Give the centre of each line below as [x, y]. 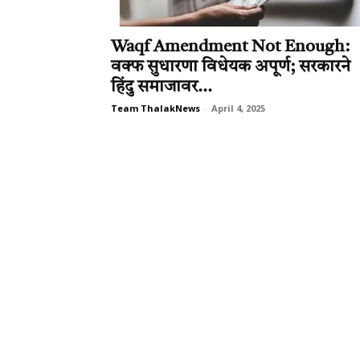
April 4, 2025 [238, 108]
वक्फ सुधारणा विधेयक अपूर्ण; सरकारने [231, 67]
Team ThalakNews [155, 108]
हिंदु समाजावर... [162, 87]
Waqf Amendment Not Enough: [230, 47]
